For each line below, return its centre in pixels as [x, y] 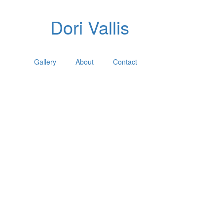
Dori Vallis [90, 27]
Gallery [45, 62]
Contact [125, 62]
